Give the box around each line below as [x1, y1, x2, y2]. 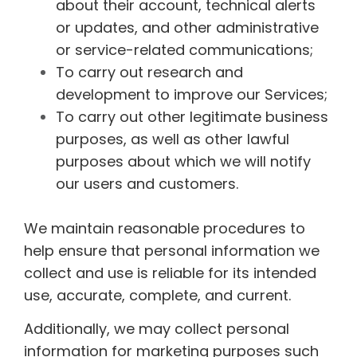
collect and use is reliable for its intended [24, 262, 316, 283]
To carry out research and [56, 61, 243, 82]
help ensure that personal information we [24, 240, 320, 261]
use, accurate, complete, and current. [24, 284, 291, 305]
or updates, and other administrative [56, 17, 319, 37]
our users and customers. [56, 173, 238, 194]
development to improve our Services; [56, 84, 328, 104]
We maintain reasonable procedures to [24, 218, 305, 238]
